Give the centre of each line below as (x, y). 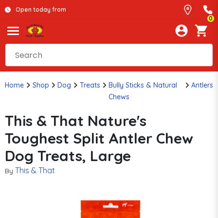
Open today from (41, 9)
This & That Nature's (76, 121)
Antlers (202, 85)
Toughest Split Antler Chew (99, 138)
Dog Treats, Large (68, 156)
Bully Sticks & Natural (143, 85)
